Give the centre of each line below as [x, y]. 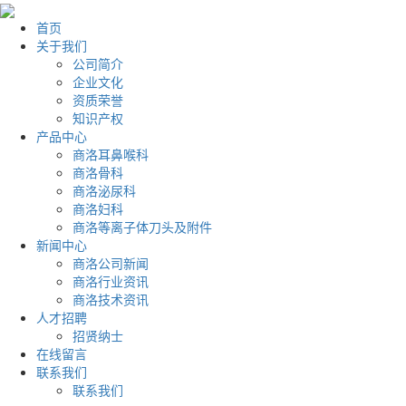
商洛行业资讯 [111, 281]
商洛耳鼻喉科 [111, 155]
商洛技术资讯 [111, 300]
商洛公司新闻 [111, 263]
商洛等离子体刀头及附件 [142, 227]
